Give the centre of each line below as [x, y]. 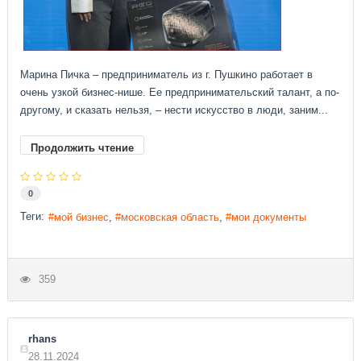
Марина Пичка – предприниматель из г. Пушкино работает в [167, 75]
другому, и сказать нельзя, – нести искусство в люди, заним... [174, 110]
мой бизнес [82, 217]
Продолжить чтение [83, 148]
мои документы [269, 217]
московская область [170, 217]
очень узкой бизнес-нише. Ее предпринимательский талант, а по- [180, 93]
